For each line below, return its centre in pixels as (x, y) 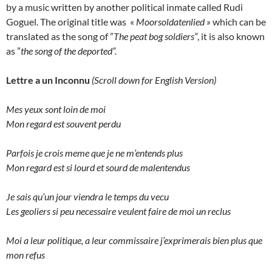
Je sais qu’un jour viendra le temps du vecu (87, 197)
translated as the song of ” (60, 36)
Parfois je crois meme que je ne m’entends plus (94, 153)
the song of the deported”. (69, 51)
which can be (239, 22)
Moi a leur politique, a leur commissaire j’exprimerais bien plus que (134, 240)
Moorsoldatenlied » (174, 22)
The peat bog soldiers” (155, 36)
